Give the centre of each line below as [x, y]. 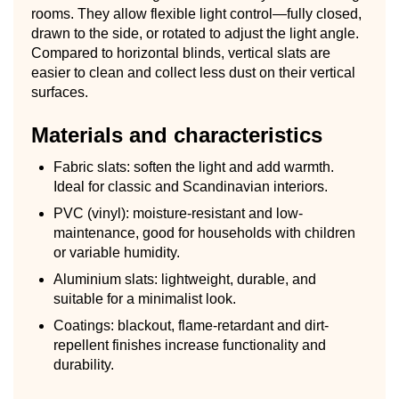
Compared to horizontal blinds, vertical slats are [181, 53]
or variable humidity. [117, 252]
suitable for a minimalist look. [145, 298]
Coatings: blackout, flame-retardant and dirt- [191, 325]
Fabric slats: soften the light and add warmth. [194, 167]
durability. [84, 364]
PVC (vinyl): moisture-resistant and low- [178, 213]
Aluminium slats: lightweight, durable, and [185, 279]
